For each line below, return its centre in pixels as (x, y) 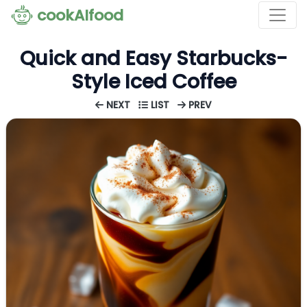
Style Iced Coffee (153, 82)
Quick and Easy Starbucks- (153, 58)
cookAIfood (80, 15)
